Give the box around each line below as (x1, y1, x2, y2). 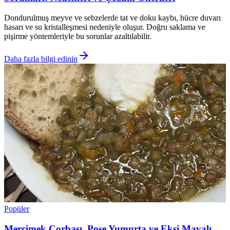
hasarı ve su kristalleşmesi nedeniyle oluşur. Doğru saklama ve (4, 22, 205, 31)
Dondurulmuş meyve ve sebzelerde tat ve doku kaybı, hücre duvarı (4, 13, 221, 22)
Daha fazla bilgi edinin (4, 54, 78, 63)
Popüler (4, 204, 29, 213)
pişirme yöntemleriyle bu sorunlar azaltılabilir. (4, 31, 151, 41)
